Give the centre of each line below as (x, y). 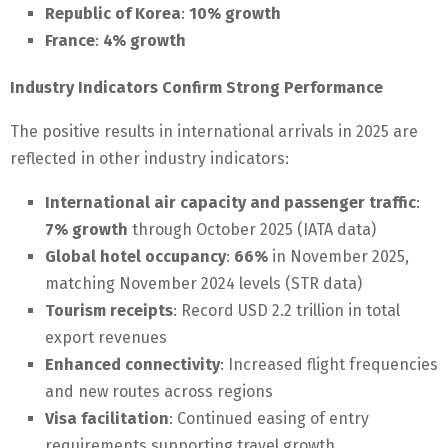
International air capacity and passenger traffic (230, 203)
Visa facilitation (107, 419)
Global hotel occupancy (135, 257)
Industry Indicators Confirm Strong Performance (196, 88)
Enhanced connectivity (132, 365)
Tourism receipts (109, 311)
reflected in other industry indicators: (149, 159)
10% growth (235, 14)
